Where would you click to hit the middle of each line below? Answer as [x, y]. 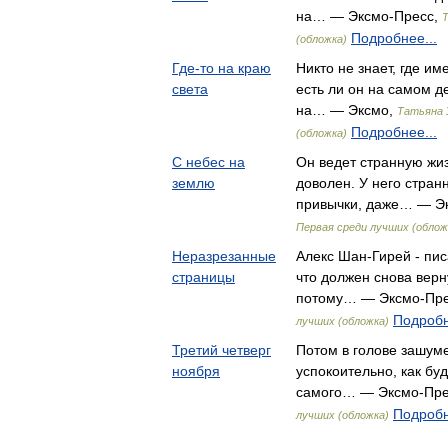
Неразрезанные [224, 256]
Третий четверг [221, 350]
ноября [196, 371]
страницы [203, 277]
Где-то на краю [221, 68]
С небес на [208, 162]
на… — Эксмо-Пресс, [369, 16]
